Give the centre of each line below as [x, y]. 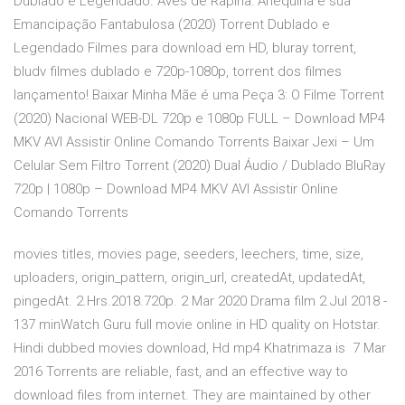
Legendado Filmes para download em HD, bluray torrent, [185, 48]
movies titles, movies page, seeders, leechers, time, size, [188, 254]
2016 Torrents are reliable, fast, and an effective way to [181, 372]
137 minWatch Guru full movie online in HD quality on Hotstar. [197, 325]
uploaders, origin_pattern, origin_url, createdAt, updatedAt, [189, 278]
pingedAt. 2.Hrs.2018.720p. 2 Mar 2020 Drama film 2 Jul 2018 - [200, 301]
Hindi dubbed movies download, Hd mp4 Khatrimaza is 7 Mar [200, 348]
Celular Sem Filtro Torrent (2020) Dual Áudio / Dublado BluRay [199, 166]
